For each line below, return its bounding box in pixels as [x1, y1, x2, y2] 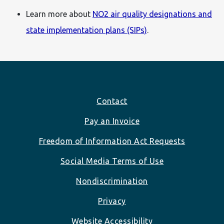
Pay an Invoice [84, 116, 139, 125]
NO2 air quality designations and [92, 9, 212, 18]
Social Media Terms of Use [60, 156, 164, 165]
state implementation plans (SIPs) [26, 25, 147, 34]
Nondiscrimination [76, 176, 148, 185]
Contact [96, 96, 127, 105]
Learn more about [26, 9, 92, 18]
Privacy [98, 196, 126, 205]
